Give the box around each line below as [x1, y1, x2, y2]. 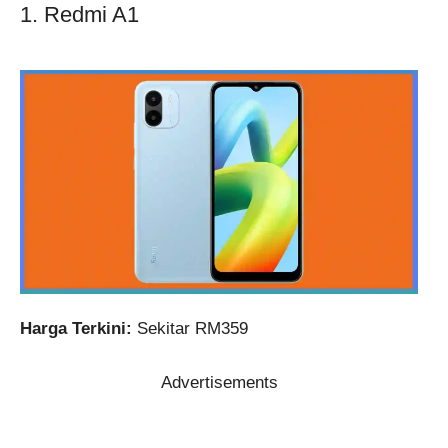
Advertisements [160, 373, 278, 393]
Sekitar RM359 [132, 318, 248, 338]
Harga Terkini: [20, 318, 132, 338]
